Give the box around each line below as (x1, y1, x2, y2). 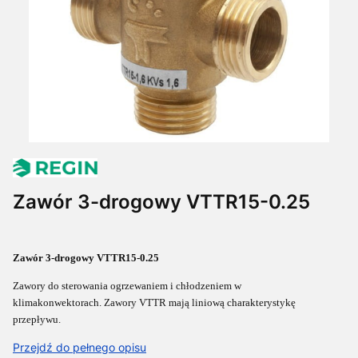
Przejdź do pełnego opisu (13, 340, 146, 354)
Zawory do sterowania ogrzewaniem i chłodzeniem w (13, 280, 241, 292)
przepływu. (13, 313, 61, 325)
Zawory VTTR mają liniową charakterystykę (104, 296, 296, 308)
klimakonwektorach (13, 296, 99, 308)
